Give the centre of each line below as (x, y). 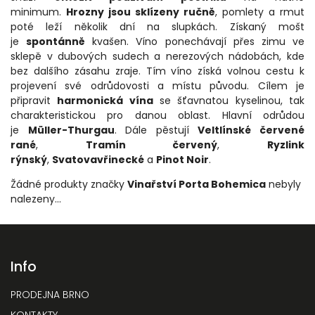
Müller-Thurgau (71, 130)
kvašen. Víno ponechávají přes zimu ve (195, 41)
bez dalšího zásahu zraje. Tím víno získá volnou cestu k (157, 71)
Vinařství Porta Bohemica (197, 184)
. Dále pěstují (156, 130)
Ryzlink (286, 145)
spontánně (56, 41)
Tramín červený (152, 145)
